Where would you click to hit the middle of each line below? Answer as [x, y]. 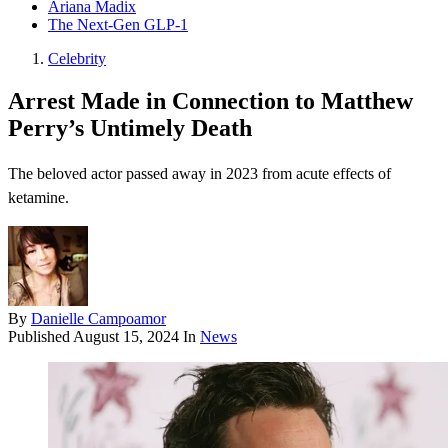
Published [40, 337]
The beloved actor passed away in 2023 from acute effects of [199, 174]
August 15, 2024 [126, 337]
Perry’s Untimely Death [130, 128]
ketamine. [38, 198]
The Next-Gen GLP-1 [118, 25]
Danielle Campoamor [98, 319]
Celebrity [77, 59]
